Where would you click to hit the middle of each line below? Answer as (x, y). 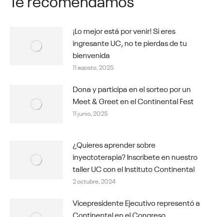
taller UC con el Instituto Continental (134, 168)
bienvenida (91, 54)
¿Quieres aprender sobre (114, 144)
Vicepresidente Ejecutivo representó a (136, 202)
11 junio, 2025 (90, 112)
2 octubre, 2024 (94, 180)
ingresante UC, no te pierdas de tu (130, 42)
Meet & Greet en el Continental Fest (133, 100)
